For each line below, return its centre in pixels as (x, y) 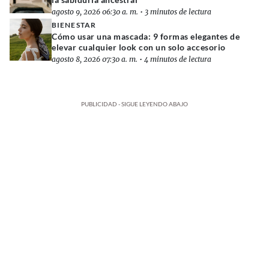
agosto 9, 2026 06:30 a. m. (95, 12)
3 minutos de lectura (178, 12)
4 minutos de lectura (178, 59)
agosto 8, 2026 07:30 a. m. (95, 59)
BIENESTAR (74, 25)
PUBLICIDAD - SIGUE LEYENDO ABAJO (134, 104)
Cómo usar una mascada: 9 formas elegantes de (146, 37)
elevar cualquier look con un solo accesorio (139, 47)
